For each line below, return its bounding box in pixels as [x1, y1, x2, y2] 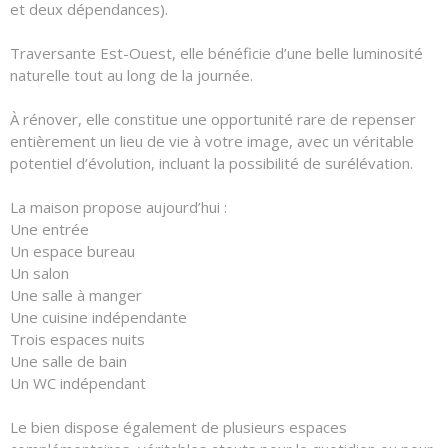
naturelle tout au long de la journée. [10, 64, 253, 85]
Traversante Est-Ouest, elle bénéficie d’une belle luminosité [10, 42, 423, 63]
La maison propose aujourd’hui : [10, 196, 227, 217]
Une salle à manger [10, 284, 142, 305]
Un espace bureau [10, 240, 135, 261]
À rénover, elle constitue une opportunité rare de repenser [10, 108, 416, 129]
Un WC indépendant [10, 372, 146, 393]
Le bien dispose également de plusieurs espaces [10, 416, 347, 437]
